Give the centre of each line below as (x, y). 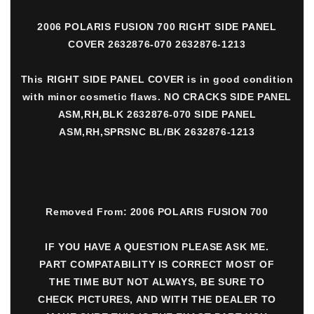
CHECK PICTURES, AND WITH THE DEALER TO (157, 300)
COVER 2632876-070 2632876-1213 (157, 45)
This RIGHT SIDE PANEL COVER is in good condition (157, 80)
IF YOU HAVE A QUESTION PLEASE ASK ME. (157, 247)
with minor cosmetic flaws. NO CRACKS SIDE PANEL (157, 97)
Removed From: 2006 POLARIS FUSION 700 (157, 212)
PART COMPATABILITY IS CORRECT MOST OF (157, 265)
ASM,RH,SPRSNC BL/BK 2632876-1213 (157, 132)
